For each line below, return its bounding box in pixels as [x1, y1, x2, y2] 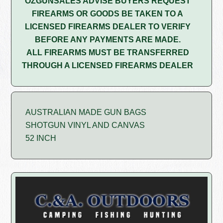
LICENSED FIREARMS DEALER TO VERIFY [24, 22, 191, 31]
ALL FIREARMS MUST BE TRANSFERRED [26, 48, 189, 57]
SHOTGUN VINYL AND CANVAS [25, 120, 145, 129]
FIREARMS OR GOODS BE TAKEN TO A [32, 9, 183, 18]
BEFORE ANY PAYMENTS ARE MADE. [34, 35, 181, 44]
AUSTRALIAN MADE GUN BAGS [25, 108, 147, 116]
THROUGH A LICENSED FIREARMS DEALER [22, 61, 193, 70]
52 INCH [25, 133, 57, 142]
